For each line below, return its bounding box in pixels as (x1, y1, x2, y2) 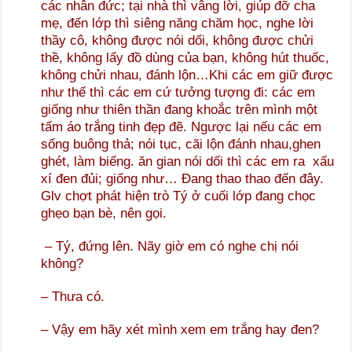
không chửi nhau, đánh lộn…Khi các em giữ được (41, 68, 334, 83)
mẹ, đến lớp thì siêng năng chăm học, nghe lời (41, 16, 314, 31)
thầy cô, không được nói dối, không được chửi (41, 33, 314, 49)
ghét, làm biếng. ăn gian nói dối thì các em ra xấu (41, 154, 335, 170)
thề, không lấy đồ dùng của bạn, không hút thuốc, (41, 50, 330, 66)
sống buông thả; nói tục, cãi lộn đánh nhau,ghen (41, 137, 321, 152)
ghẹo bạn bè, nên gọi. (41, 206, 167, 222)
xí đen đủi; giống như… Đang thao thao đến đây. (41, 171, 324, 187)
